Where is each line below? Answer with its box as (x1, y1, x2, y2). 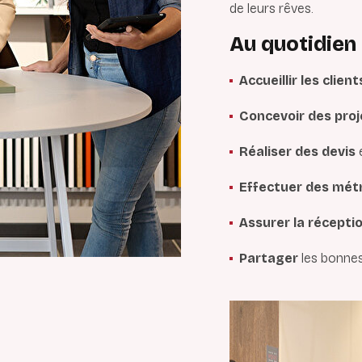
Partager (239, 250, 298, 266)
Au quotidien (229, 32, 356, 57)
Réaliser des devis (239, 144, 356, 159)
